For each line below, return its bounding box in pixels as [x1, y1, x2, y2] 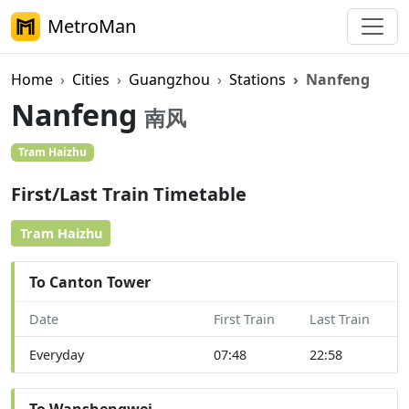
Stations [229, 69, 286, 89]
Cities [72, 69, 110, 89]
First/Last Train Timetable [11, 182, 246, 207]
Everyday [29, 346, 84, 364]
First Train [214, 310, 275, 329]
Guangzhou [129, 69, 210, 89]
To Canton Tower [29, 271, 151, 292]
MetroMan [47, 14, 136, 38]
